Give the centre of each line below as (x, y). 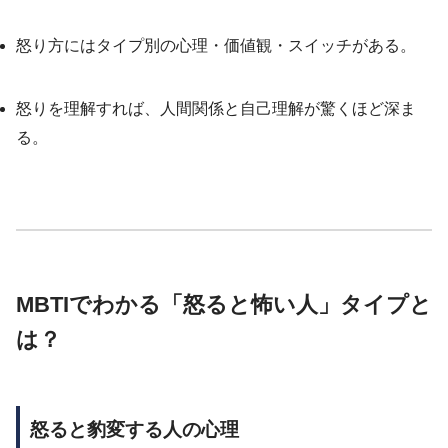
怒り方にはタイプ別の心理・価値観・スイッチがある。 (216, 45)
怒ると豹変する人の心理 (134, 430)
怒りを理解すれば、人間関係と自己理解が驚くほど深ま (216, 108)
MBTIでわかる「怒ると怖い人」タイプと (224, 304)
